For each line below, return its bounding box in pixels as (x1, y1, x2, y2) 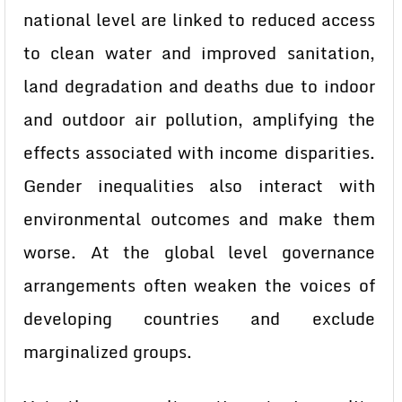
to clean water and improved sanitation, (23, 39, 375, 66)
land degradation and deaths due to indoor (23, 73, 375, 100)
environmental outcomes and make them (23, 205, 375, 232)
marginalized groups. (23, 338, 192, 365)
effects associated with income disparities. (23, 139, 375, 166)
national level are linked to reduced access (23, 6, 375, 33)
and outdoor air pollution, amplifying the (23, 106, 375, 133)
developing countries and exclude (23, 305, 375, 332)
